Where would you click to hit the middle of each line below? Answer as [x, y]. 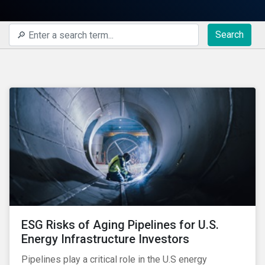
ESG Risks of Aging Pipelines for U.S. [120, 225]
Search [230, 35]
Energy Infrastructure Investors [105, 239]
